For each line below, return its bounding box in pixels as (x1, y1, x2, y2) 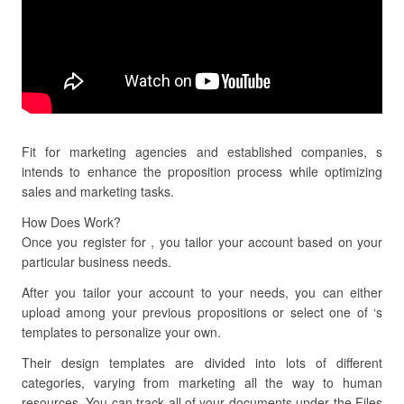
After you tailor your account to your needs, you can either (22, 283, 382, 301)
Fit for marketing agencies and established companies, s (22, 142, 382, 161)
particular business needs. (22, 252, 171, 271)
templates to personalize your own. (22, 323, 221, 341)
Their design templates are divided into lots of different (22, 353, 382, 372)
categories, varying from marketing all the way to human (22, 373, 382, 391)
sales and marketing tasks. (22, 182, 174, 200)
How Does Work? (22, 213, 121, 231)
